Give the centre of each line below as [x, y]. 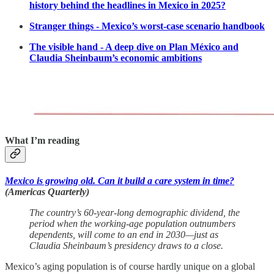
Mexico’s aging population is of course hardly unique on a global [130, 267]
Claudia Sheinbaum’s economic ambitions [116, 57]
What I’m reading [42, 140]
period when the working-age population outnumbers [132, 224]
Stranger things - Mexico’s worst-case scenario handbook [147, 26]
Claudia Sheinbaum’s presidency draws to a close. [126, 246]
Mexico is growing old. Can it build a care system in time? [120, 181]
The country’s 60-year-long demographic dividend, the [135, 213]
